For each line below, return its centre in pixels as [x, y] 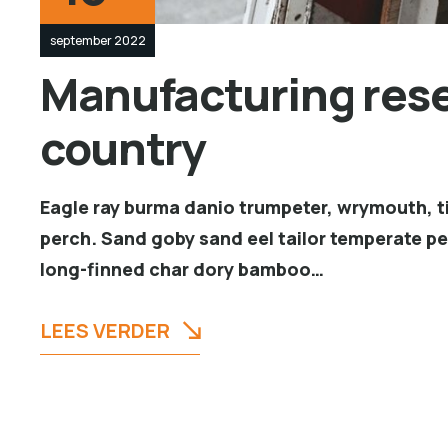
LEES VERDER [105, 330]
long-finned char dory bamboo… [182, 268]
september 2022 [97, 40]
